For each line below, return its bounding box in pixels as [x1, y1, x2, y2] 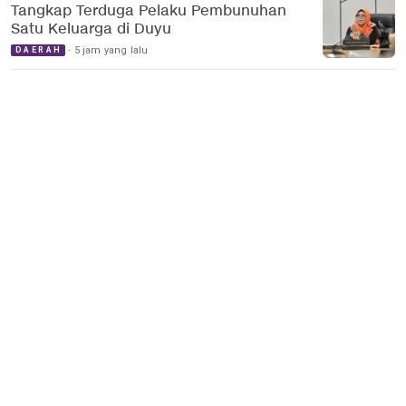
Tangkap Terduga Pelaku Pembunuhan [11, 2, 286, 22]
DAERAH [15, 45, 63, 55]
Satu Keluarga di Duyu [11, 20, 171, 40]
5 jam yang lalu [73, 44, 149, 57]
